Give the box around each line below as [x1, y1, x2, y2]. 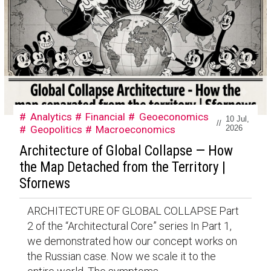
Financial [85, 110, 126, 123]
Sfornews [19, 175, 70, 192]
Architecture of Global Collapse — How [19, 143, 233, 160]
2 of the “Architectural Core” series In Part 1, [27, 220, 232, 233]
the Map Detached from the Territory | [19, 159, 226, 176]
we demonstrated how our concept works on [27, 235, 237, 248]
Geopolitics [30, 123, 82, 135]
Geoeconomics [139, 110, 209, 123]
